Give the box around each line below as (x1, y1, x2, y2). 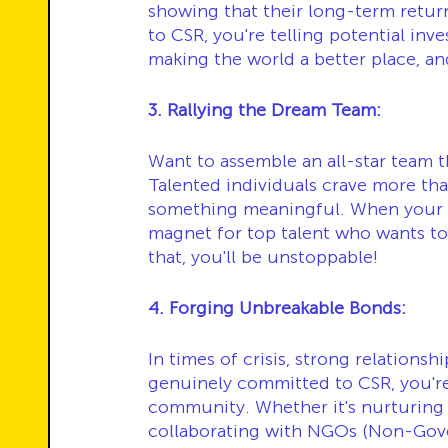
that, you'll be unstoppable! (148, 246, 378, 268)
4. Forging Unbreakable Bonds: (148, 297, 406, 319)
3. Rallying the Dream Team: (148, 99, 381, 121)
